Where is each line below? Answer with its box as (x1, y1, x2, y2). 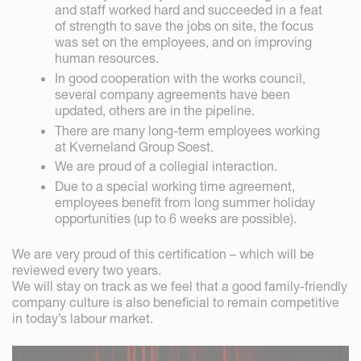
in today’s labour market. (12, 310, 153, 327)
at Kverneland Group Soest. (55, 138, 214, 155)
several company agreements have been (55, 85, 291, 102)
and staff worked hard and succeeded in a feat (55, 2, 323, 18)
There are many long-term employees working (55, 122, 321, 139)
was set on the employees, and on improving (55, 34, 313, 50)
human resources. (55, 50, 160, 66)
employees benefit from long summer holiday (55, 194, 316, 211)
